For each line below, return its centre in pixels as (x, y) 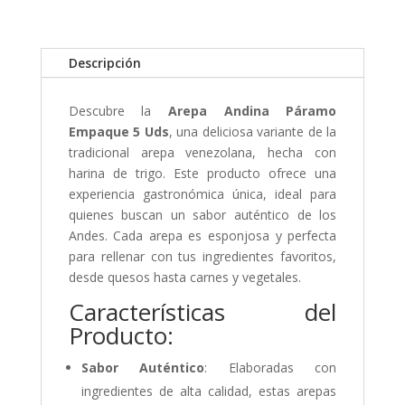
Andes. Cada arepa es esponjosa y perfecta (202, 235)
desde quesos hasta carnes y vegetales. (184, 277)
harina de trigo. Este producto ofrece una (202, 173)
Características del (202, 311)
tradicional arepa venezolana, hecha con (202, 152)
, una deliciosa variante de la (253, 131)
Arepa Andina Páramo (253, 110)
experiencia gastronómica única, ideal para (202, 193)
